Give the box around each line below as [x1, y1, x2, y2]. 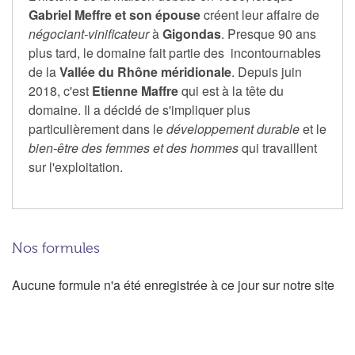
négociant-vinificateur [29, 24, 149, 43]
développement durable [166, 119, 300, 138]
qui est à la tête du [178, 81, 284, 100]
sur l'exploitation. [29, 157, 123, 176]
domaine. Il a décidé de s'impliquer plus [29, 100, 250, 119]
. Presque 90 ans [221, 24, 316, 43]
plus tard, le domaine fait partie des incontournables [29, 43, 321, 62]
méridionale [161, 62, 231, 81]
